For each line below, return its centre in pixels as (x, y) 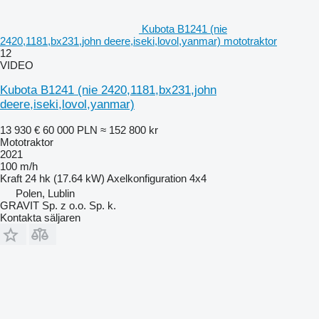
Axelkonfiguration (147, 178)
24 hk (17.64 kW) (65, 178)
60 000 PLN (70, 130)
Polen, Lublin (45, 193)
